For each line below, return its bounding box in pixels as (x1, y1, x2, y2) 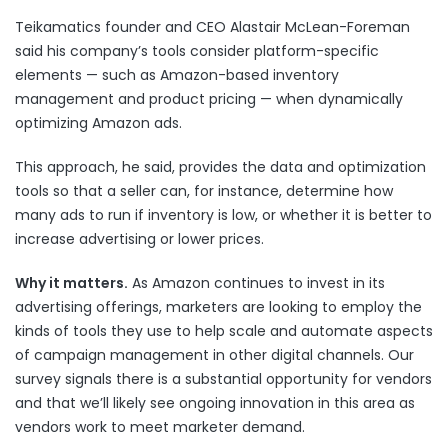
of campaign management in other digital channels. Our (15, 345, 414, 365)
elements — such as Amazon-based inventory (15, 65, 339, 85)
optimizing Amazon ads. (15, 113, 182, 133)
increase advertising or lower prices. (15, 229, 264, 249)
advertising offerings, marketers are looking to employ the (15, 297, 422, 317)
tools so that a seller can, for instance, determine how (15, 181, 393, 201)
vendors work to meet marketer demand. (15, 417, 305, 437)
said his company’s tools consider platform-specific (15, 41, 379, 61)
